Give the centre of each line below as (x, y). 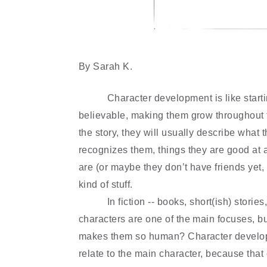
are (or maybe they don (131, 167)
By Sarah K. (106, 66)
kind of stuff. (106, 184)
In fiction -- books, (147, 202)
